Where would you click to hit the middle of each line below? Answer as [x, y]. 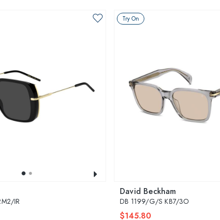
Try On [131, 18]
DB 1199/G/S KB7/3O [155, 201]
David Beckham [148, 191]
